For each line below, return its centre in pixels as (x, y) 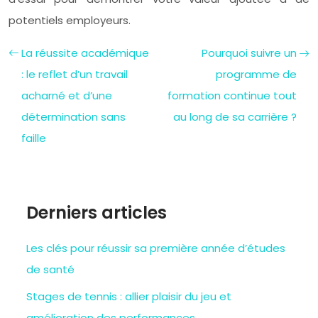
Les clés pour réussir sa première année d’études (156, 248)
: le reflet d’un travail (75, 74)
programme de (256, 74)
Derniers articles (97, 212)
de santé (50, 269)
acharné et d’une (67, 95)
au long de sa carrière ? (235, 116)
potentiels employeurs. (70, 20)
